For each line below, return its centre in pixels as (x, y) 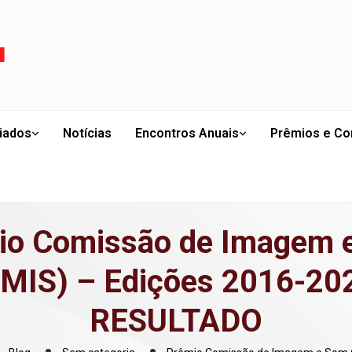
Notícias (87, 133)
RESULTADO (176, 321)
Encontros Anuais (187, 133)
